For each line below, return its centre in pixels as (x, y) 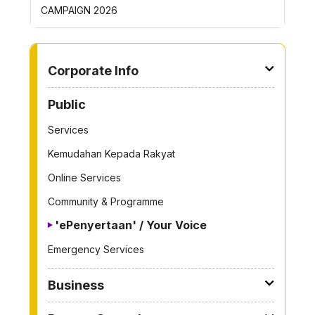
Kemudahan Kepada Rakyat (111, 154)
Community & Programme (106, 202)
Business (76, 285)
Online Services (84, 178)
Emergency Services (96, 250)
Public (67, 105)
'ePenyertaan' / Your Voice (131, 225)
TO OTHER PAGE (95, 60)
